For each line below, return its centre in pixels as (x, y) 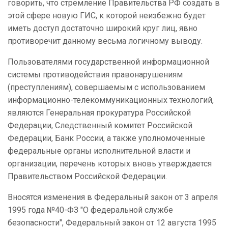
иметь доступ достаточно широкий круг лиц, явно (103, 28)
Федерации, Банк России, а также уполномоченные (106, 138)
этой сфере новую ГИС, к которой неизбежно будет (107, 16)
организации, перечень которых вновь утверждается (110, 164)
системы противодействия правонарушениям (95, 75)
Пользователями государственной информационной (108, 62)
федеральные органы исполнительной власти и (99, 151)
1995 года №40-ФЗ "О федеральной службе (90, 210)
